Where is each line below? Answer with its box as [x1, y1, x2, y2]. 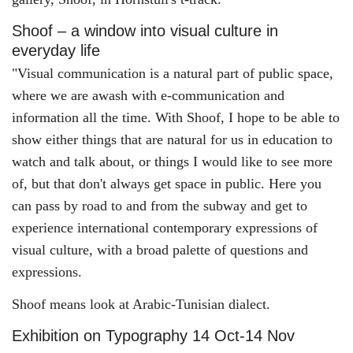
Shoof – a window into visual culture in [12, 22, 278, 39]
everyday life [12, 42, 100, 59]
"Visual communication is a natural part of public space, [12, 65, 333, 81]
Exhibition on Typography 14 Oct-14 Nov [12, 326, 295, 344]
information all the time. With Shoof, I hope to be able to [12, 110, 340, 125]
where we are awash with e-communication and [12, 87, 284, 103]
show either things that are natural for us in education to [12, 132, 333, 147]
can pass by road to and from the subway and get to [12, 198, 307, 214]
